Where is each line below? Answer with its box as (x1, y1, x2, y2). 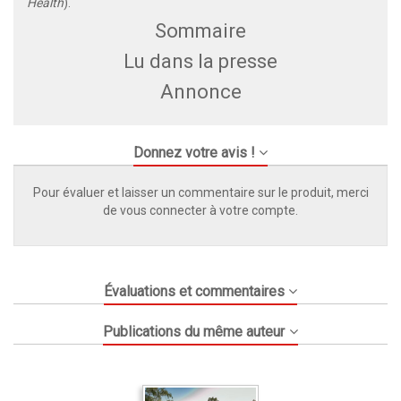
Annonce (159, 81, 242, 104)
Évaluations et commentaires (103, 283, 285, 301)
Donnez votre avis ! (132, 144, 255, 162)
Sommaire (155, 20, 246, 43)
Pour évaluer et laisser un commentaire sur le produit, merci (32, 185, 369, 200)
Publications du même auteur (103, 323, 286, 341)
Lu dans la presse (124, 50, 277, 73)
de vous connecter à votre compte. (103, 203, 298, 218)
